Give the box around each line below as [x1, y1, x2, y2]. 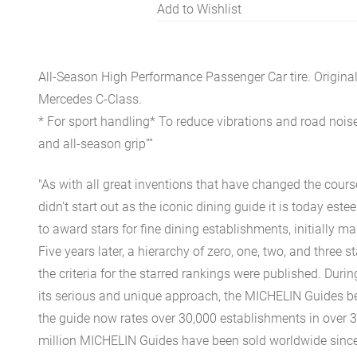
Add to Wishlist [156, 2, 241, 18]
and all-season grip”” [38, 136, 154, 152]
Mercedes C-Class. [38, 92, 143, 108]
